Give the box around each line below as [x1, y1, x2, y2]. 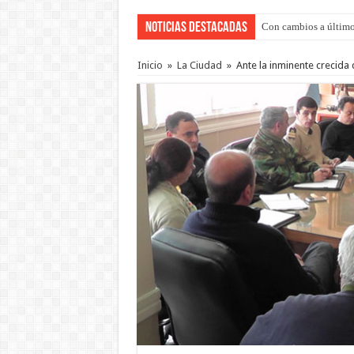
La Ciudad [176, 58, 222, 71]
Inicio [137, 58, 163, 71]
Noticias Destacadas [145, 20, 247, 36]
